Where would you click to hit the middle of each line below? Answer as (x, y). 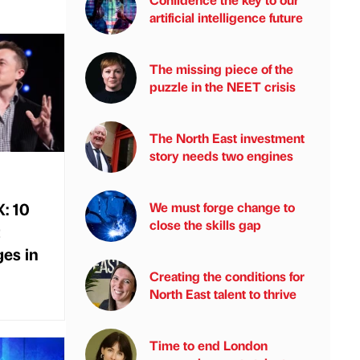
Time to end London (209, 345)
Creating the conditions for (227, 276)
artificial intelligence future (226, 17)
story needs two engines (221, 155)
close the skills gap (205, 225)
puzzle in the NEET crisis (223, 86)
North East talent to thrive (223, 294)
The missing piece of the (221, 69)
